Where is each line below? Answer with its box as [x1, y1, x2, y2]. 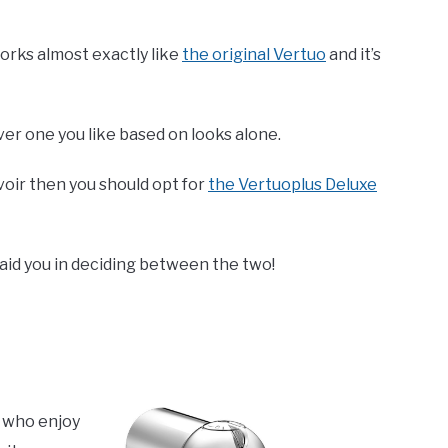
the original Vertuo [182, 45, 326, 64]
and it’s [326, 45, 381, 64]
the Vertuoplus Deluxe [208, 175, 377, 194]
